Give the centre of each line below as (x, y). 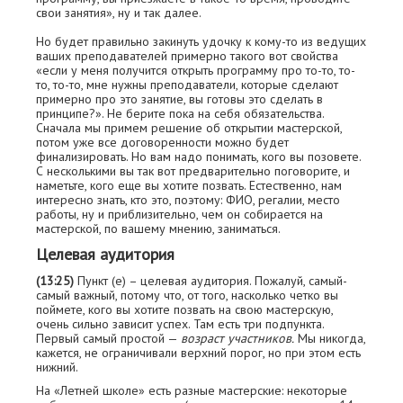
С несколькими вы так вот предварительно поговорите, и (193, 171)
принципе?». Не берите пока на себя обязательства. (180, 113)
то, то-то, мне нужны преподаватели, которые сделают (187, 85)
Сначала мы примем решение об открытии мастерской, (189, 128)
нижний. (57, 367)
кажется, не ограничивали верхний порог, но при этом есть (198, 353)
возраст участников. (237, 338)
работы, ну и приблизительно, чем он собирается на (179, 214)
